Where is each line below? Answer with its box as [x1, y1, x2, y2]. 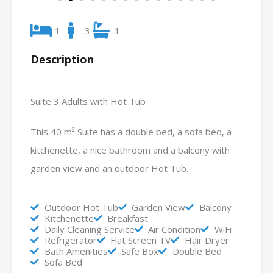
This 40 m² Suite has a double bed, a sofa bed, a [30, 126, 232, 138]
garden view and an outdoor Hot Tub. [30, 162, 188, 175]
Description [30, 52, 94, 67]
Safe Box [121, 245, 158, 258]
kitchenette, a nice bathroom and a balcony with [30, 144, 230, 157]
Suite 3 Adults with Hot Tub [30, 95, 146, 108]
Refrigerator [44, 234, 97, 247]
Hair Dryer [184, 234, 229, 247]
